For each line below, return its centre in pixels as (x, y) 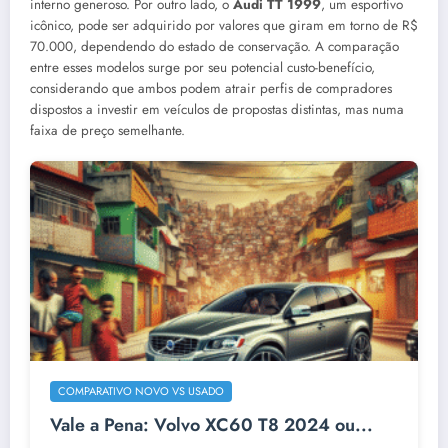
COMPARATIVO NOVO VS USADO (141, 391)
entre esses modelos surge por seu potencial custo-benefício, (202, 68)
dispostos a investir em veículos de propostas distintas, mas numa (217, 110)
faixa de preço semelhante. (107, 131)
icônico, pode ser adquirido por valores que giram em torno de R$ (224, 26)
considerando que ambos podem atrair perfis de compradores (211, 89)
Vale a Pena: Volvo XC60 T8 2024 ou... (211, 425)
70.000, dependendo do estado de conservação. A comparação (214, 47)
